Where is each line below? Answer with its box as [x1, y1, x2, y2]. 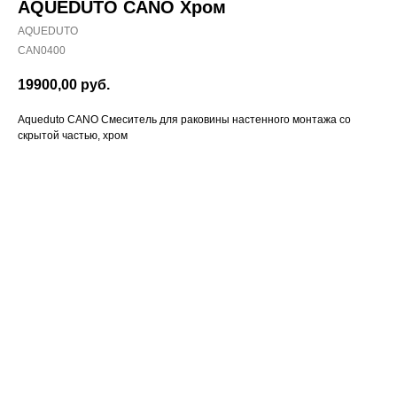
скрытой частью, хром [18, 129, 128, 143]
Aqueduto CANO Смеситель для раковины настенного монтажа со [18, 113, 351, 127]
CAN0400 [18, 44, 66, 57]
